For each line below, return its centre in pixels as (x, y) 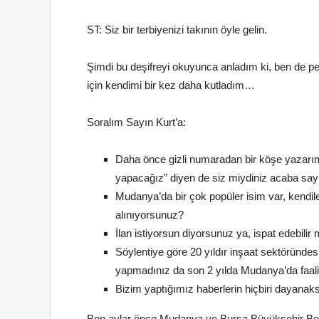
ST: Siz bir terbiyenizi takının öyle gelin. (177, 30)
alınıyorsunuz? (150, 215)
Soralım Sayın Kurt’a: (136, 122)
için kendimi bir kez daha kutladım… (171, 85)
